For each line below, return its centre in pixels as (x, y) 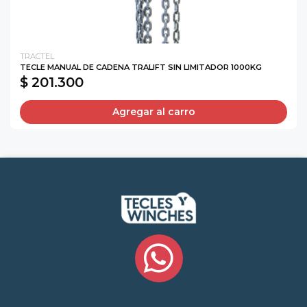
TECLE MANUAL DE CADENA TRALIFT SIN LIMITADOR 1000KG (141, 67)
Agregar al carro (153, 111)
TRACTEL (37, 57)
